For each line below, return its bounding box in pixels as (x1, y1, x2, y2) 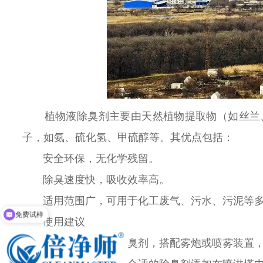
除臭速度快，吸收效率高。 (43, 174, 170, 186)
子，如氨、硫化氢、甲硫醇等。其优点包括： (22, 131, 234, 144)
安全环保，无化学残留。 (43, 153, 159, 165)
